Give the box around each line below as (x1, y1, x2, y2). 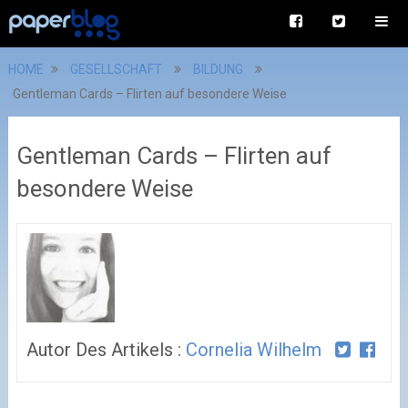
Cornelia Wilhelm (185, 338, 321, 361)
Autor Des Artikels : (25, 338, 186, 361)
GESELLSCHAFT (69, 62, 162, 76)
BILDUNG (192, 62, 243, 76)
